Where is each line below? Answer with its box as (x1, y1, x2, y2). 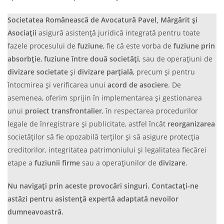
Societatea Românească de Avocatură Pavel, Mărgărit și (7, 14, 197, 24)
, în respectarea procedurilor (102, 105, 198, 115)
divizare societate (7, 66, 68, 76)
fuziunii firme (34, 157, 80, 167)
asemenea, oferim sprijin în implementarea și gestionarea (7, 92, 202, 102)
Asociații (7, 27, 36, 37)
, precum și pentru (133, 66, 195, 76)
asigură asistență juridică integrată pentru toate (36, 27, 200, 37)
